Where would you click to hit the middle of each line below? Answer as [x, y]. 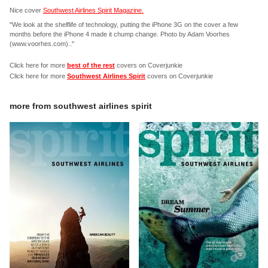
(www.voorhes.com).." [42, 43]
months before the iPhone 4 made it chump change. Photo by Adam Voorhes [120, 34]
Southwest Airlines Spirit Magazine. [93, 10]
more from [31, 106]
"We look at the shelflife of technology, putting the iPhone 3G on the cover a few [124, 24]
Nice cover [26, 10]
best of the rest [91, 65]
